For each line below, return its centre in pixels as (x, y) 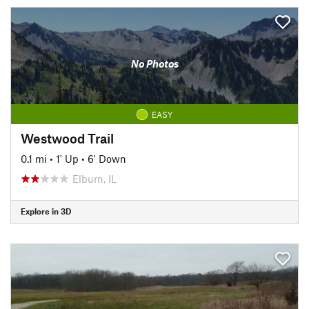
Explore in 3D (46, 211)
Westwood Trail (67, 138)
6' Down (107, 158)
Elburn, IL (94, 178)
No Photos (154, 63)
